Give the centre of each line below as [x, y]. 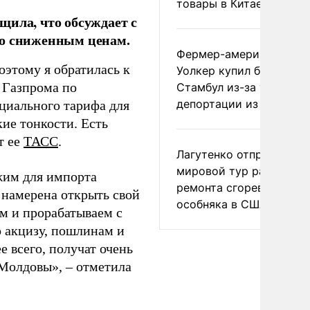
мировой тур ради [228, 171]
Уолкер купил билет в [236, 71]
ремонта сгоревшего [234, 188]
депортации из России [239, 104]
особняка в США [222, 204]
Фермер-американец [234, 54]
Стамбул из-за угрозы [237, 87]
